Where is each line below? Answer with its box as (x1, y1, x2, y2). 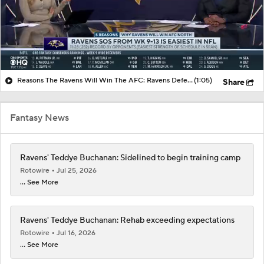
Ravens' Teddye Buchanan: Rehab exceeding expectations (20, 214, 235, 226)
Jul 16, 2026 (57, 228, 95, 237)
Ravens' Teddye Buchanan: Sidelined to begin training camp (20, 152, 240, 163)
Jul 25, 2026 (57, 166, 97, 175)
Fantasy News (10, 111, 69, 124)
